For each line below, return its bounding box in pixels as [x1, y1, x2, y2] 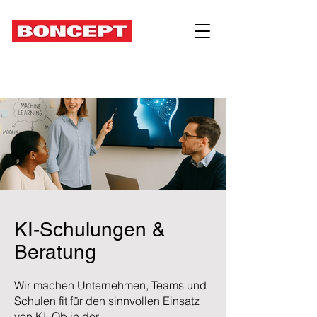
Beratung [14, 241, 96, 263]
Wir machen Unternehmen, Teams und [14, 278, 207, 292]
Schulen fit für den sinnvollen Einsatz [14, 294, 200, 308]
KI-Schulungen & [14, 218, 166, 241]
